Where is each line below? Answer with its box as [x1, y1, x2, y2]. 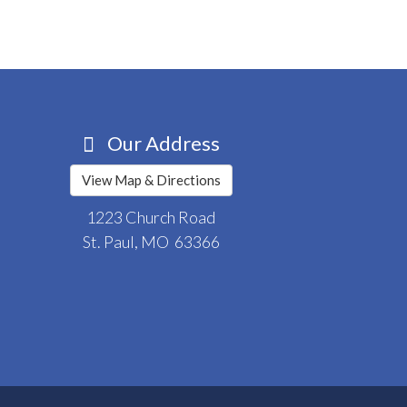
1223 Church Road [86, 207, 215, 228]
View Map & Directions [81, 171, 221, 188]
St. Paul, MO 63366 [82, 232, 220, 253]
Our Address [103, 131, 220, 156]
